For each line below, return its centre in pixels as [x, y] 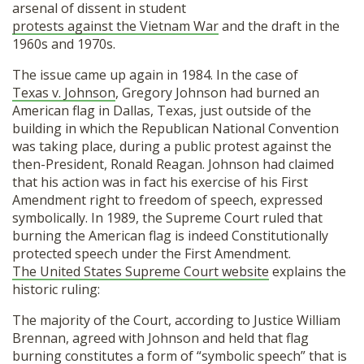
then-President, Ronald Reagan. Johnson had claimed [173, 164]
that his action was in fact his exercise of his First [160, 182]
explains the [308, 271]
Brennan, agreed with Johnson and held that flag [160, 338]
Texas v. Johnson [64, 92]
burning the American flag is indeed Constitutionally [170, 235]
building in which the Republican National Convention [175, 128]
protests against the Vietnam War [115, 26]
